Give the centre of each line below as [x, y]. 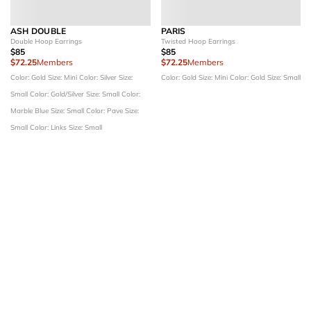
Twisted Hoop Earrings [198, 41]
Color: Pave [106, 110]
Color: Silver [99, 77]
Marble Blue [31, 110]
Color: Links [49, 127]
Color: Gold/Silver [58, 94]
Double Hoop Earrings [46, 41]
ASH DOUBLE [39, 31]
